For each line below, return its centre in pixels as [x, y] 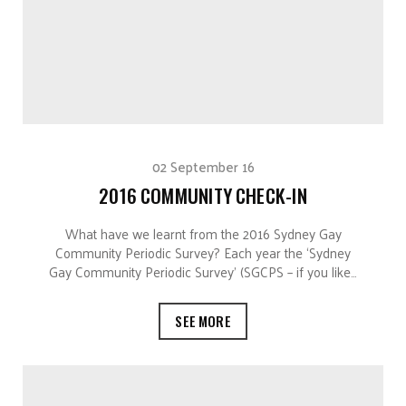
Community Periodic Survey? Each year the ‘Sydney [203, 253]
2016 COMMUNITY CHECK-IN [203, 196]
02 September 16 [203, 167]
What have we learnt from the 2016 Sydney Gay [203, 234]
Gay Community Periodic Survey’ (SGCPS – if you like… [203, 272]
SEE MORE [203, 321]
